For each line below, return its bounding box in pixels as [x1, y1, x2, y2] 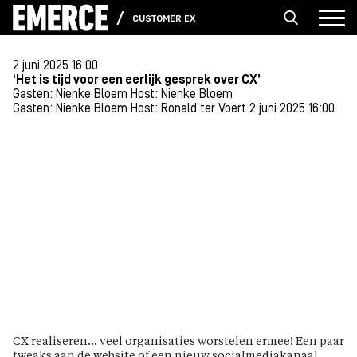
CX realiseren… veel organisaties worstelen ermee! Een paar [13, 335, 344, 347]
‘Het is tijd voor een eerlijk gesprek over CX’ [13, 74, 261, 87]
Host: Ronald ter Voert [131, 103, 246, 116]
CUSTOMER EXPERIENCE [132, 14, 240, 24]
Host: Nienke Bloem [131, 88, 233, 101]
